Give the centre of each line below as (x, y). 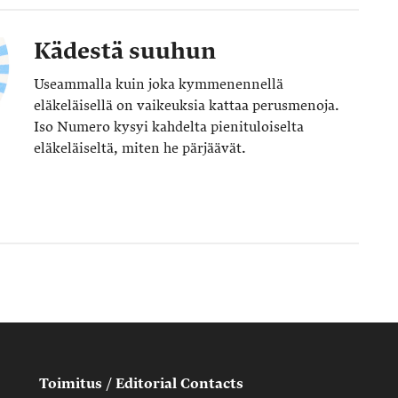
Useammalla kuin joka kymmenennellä (159, 84)
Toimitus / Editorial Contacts (141, 384)
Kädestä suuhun (125, 51)
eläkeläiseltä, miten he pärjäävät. (140, 148)
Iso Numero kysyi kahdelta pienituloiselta (169, 127)
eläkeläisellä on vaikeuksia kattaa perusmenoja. (187, 106)
